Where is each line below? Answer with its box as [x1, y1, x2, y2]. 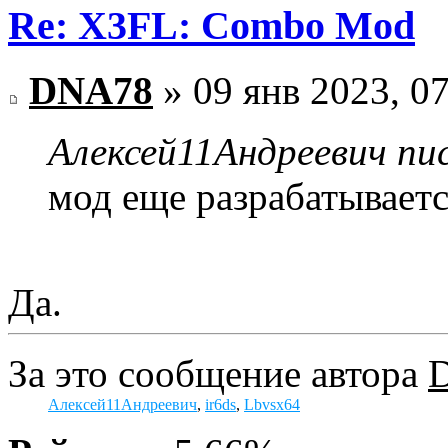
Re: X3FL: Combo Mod [8, 3, 415, 49]
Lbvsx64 [244, 395, 300, 413]
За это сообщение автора [8, 351, 428, 395]
